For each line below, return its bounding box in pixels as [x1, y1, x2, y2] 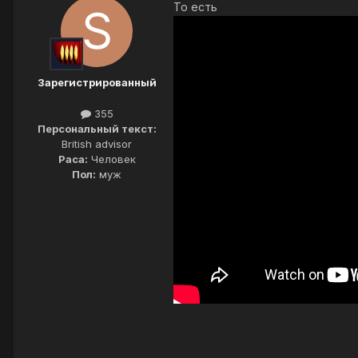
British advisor [62, 137, 132, 151]
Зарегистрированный [37, 76, 157, 89]
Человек [87, 153, 136, 166]
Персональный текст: [37, 122, 157, 136]
